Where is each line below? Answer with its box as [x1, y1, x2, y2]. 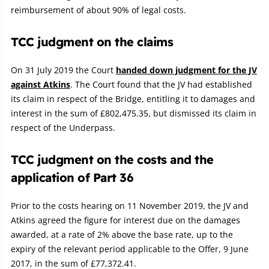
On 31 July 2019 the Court [11, 64, 116, 76]
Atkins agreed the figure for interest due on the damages [11, 214, 240, 226]
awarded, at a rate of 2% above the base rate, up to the [11, 229, 233, 241]
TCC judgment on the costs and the [11, 152, 214, 168]
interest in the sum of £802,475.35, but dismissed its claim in [11, 107, 256, 119]
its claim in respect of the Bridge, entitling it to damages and [11, 93, 255, 105]
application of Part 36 [11, 170, 133, 186]
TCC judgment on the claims [11, 34, 173, 50]
